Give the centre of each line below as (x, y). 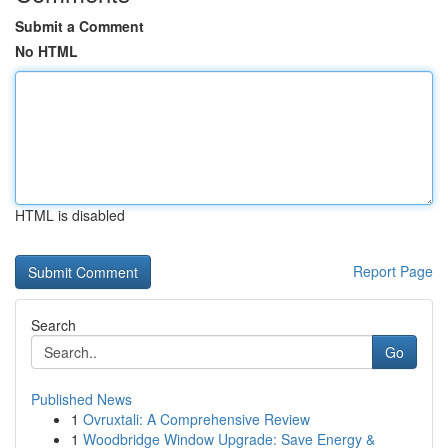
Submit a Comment (79, 26)
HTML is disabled (70, 215)
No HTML (46, 51)
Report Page (393, 271)
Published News (81, 399)
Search (53, 325)
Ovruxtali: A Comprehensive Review (196, 419)
